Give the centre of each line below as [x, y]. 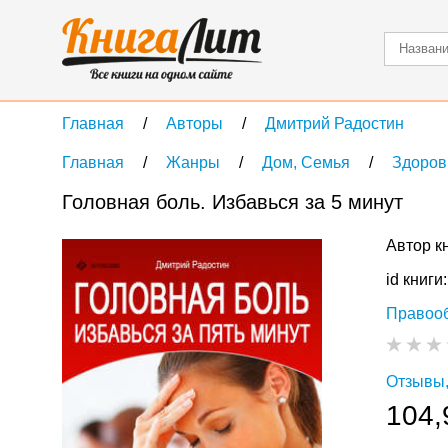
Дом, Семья [306, 162]
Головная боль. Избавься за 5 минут [232, 202]
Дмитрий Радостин [334, 123]
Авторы [194, 123]
